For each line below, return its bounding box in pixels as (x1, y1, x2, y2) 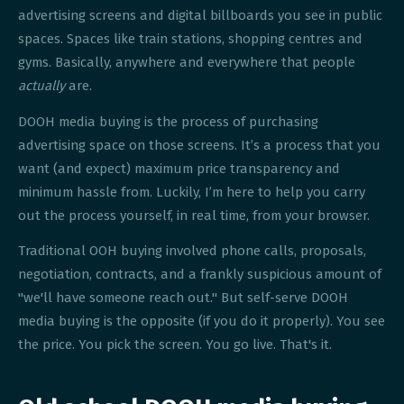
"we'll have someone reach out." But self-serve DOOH (18, 289, 349, 307)
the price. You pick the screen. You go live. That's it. (18, 336, 333, 353)
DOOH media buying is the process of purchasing (18, 113, 319, 130)
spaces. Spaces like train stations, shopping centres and (18, 31, 363, 48)
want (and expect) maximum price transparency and (18, 160, 341, 177)
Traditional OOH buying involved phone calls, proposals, (18, 243, 367, 260)
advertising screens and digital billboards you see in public (18, 7, 383, 24)
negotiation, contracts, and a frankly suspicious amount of (18, 266, 382, 283)
